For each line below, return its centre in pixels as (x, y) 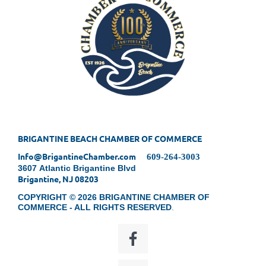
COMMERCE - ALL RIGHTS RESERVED (95, 207)
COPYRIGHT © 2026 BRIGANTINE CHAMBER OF (114, 197)
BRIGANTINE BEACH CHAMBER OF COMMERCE (110, 138)
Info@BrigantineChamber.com (82, 156)
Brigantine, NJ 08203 (58, 178)
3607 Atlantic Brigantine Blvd (78, 168)
